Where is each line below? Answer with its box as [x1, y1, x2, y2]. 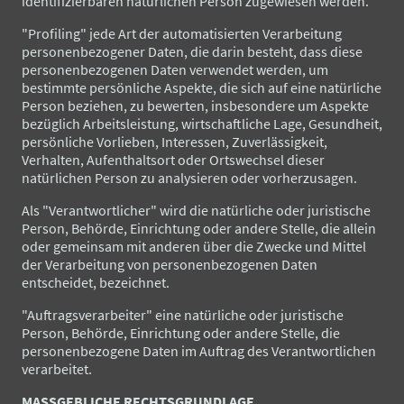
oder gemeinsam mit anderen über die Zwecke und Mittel [22, 236, 366, 255]
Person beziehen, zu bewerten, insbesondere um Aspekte [22, 96, 369, 115]
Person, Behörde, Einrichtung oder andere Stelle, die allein [22, 218, 376, 237]
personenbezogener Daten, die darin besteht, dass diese [22, 41, 363, 60]
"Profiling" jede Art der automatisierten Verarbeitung [22, 23, 342, 42]
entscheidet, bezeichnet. [22, 272, 170, 291]
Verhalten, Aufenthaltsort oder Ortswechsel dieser [22, 150, 325, 169]
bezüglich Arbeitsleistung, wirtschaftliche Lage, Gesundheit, [22, 114, 382, 133]
